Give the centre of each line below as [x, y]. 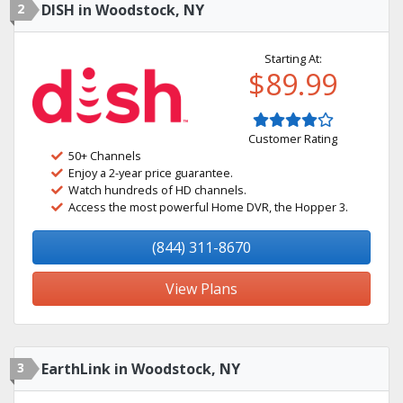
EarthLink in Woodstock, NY [141, 369]
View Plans [201, 289]
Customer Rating [293, 139]
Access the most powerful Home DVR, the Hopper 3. [208, 207]
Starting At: [293, 58]
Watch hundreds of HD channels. [157, 190]
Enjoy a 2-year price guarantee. [151, 173]
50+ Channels [105, 156]
